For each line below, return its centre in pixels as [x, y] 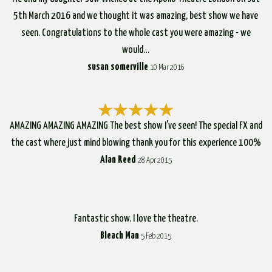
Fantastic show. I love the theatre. [136, 219]
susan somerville [117, 67]
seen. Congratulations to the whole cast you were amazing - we [136, 33]
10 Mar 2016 [167, 67]
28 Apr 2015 [155, 160]
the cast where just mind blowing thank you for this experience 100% [136, 143]
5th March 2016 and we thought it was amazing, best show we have [136, 16]
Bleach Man [120, 236]
